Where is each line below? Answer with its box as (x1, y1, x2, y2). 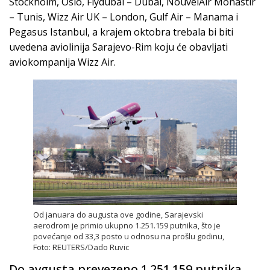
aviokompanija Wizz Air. (9, 55, 116, 69)
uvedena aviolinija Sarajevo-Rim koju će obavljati (9, 40, 228, 54)
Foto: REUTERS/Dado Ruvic (33, 241, 129, 253)
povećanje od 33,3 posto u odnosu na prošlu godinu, (33, 230, 224, 242)
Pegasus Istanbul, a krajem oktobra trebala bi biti (9, 25, 233, 39)
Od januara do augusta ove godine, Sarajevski (33, 209, 203, 220)
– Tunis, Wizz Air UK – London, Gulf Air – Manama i (9, 10, 238, 24)
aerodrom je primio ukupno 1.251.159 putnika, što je (33, 219, 221, 231)
